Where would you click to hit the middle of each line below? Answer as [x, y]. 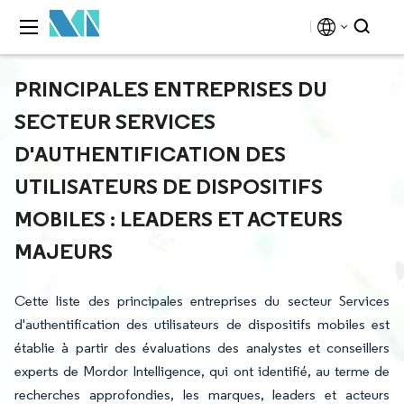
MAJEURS [64, 251]
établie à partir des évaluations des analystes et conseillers [202, 348]
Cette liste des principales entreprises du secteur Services [202, 301]
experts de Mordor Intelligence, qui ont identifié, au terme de [202, 371]
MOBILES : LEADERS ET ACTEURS [179, 218]
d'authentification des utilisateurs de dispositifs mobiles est [202, 324]
